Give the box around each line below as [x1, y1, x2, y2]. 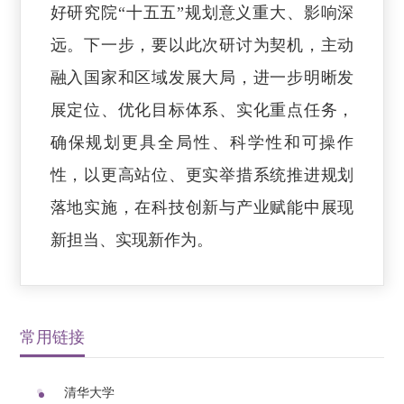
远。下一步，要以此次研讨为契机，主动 [50, 35, 354, 54]
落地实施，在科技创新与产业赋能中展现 [50, 197, 354, 216]
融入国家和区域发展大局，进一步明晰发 [50, 68, 354, 87]
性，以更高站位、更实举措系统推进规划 [50, 165, 354, 184]
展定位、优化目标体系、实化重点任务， [50, 100, 354, 119]
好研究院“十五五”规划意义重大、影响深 [50, 3, 354, 22]
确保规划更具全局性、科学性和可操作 [50, 133, 354, 151]
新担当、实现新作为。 [50, 230, 213, 249]
